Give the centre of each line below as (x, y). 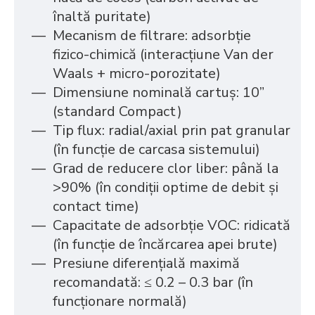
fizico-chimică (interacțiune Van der (163, 54)
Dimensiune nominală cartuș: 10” (159, 92)
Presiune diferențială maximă (146, 263)
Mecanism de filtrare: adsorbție (152, 36)
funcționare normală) (120, 301)
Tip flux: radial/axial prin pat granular (172, 130)
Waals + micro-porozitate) (137, 73)
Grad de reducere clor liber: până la (166, 168)
